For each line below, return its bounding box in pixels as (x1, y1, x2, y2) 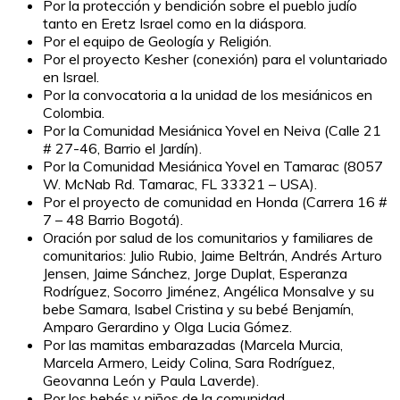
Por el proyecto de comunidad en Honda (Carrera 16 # (43, 192, 387, 211)
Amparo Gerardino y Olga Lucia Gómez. (43, 317, 292, 336)
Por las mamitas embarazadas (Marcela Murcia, (43, 335, 343, 354)
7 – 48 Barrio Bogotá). (43, 210, 183, 229)
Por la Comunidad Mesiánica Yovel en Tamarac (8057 (43, 156, 383, 175)
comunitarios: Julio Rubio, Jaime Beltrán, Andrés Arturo (43, 246, 382, 264)
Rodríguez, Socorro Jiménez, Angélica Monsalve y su (43, 281, 374, 300)
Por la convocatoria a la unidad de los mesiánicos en (43, 85, 372, 104)
